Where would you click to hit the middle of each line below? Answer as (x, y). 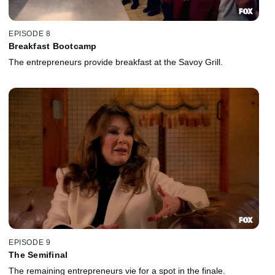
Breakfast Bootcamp (53, 46)
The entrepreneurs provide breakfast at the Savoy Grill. (116, 62)
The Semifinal (38, 254)
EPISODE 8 (30, 34)
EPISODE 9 (30, 242)
